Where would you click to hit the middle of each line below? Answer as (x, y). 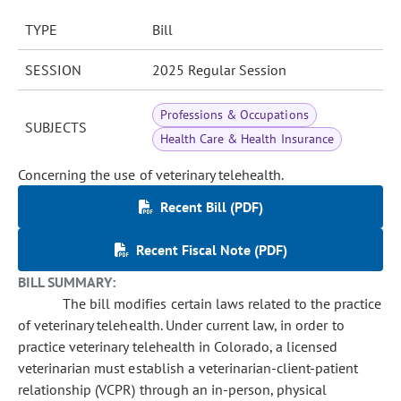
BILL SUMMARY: (67, 282)
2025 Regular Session (219, 70)
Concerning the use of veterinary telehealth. (151, 175)
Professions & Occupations (235, 115)
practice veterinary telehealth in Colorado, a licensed (178, 346)
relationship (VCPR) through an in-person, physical (173, 389)
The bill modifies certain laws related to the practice (222, 303)
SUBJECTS (56, 127)
